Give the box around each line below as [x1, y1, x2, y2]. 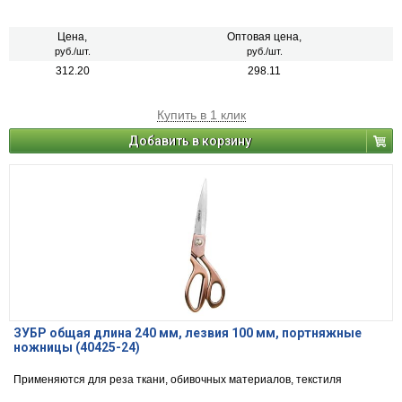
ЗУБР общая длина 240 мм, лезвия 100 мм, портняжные [13, 326, 362, 341]
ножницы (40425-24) [13, 340, 140, 355]
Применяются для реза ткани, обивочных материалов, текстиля [13, 373, 342, 387]
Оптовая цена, [227, 31, 301, 44]
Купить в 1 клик [156, 108, 246, 123]
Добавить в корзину [128, 134, 251, 149]
